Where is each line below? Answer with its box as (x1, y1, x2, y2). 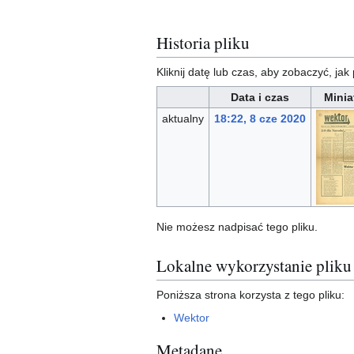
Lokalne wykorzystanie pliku (156, 254, 352, 277)
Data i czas (231, 90, 289, 104)
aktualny (161, 111, 204, 125)
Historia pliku (156, 32, 250, 55)
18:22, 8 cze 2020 (213, 111, 306, 125)
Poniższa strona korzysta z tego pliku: (156, 288, 345, 301)
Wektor (174, 311, 210, 324)
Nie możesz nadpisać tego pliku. (156, 220, 318, 233)
